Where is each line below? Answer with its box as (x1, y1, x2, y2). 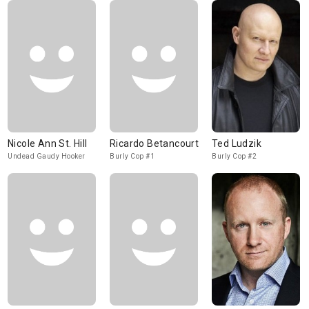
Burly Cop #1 (110, 152, 154, 160)
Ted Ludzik (212, 138, 261, 149)
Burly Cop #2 (212, 152, 257, 160)
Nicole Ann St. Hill (8, 138, 88, 149)
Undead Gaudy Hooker (8, 152, 86, 160)
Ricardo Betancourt (110, 138, 199, 149)
